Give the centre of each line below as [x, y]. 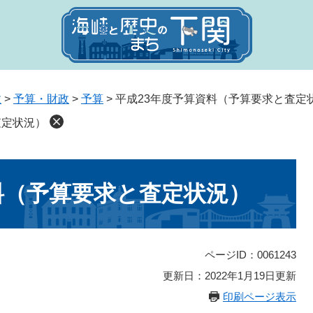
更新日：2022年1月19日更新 [230, 276]
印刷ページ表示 [260, 297]
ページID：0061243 [250, 255]
